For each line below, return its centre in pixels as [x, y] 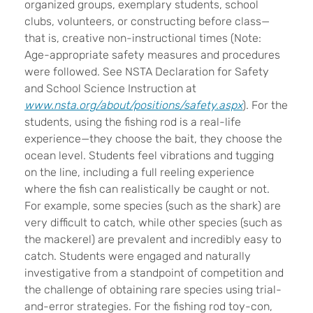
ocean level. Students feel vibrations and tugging [149, 155]
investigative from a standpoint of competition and [154, 272]
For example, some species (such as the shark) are [153, 205]
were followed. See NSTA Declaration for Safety [147, 71]
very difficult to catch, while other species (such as [153, 222]
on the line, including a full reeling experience [139, 172]
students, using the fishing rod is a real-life [133, 122]
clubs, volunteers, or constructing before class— [147, 21]
